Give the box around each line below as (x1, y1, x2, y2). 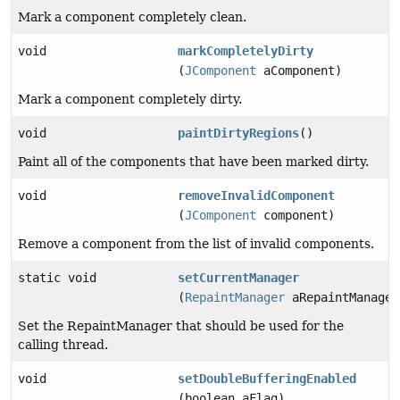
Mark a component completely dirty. (18, 92, 242, 107)
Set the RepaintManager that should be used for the (18, 319, 344, 334)
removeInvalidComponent (178, 188, 336, 204)
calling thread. (18, 337, 108, 353)
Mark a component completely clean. (18, 10, 246, 25)
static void (18, 271, 96, 286)
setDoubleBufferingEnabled (178, 371, 357, 387)
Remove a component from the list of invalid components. (18, 237, 374, 252)
